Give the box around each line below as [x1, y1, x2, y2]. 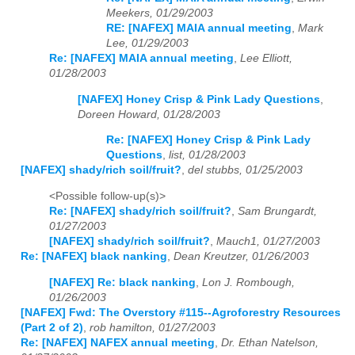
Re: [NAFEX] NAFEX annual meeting [21, 336, 215, 349]
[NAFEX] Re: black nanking [49, 276, 196, 288]
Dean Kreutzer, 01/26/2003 [174, 250, 309, 262]
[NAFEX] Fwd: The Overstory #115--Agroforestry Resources [21, 306, 341, 319]
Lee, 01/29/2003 [106, 37, 189, 50]
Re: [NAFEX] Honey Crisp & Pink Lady [106, 134, 311, 147]
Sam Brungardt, [238, 204, 317, 217]
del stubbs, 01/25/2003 [188, 164, 303, 177]
